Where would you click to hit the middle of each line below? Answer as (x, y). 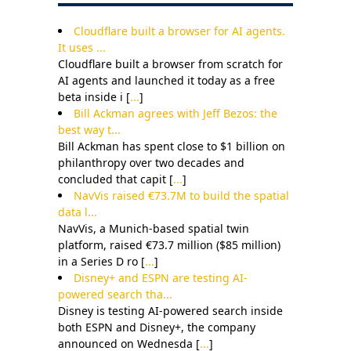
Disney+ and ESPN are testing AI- (161, 278)
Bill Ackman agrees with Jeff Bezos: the (175, 113)
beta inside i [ (94, 97)
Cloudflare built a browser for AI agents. (179, 31)
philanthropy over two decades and (151, 163)
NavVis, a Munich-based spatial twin (154, 228)
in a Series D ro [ (101, 261)
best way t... (89, 130)
